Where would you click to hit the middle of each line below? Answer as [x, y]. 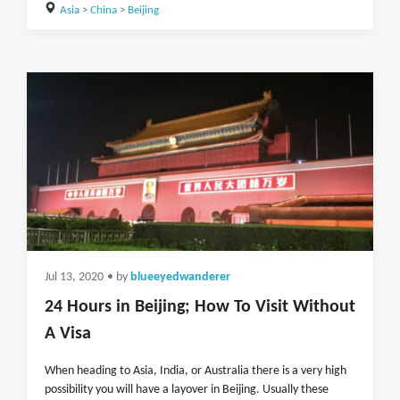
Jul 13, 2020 [74, 277]
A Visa [68, 334]
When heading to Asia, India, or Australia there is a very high [196, 371]
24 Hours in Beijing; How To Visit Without [200, 307]
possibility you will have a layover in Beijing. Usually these [187, 390]
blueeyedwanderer [180, 277]
